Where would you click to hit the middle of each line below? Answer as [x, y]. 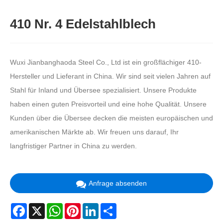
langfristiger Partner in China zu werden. [73, 146]
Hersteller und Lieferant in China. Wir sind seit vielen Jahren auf [110, 76]
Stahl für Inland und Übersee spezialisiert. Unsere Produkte [103, 90]
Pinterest [95, 207]
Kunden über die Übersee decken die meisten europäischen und [111, 118]
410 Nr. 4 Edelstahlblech [83, 24]
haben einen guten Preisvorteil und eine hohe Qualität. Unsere [108, 104]
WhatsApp [79, 207]
